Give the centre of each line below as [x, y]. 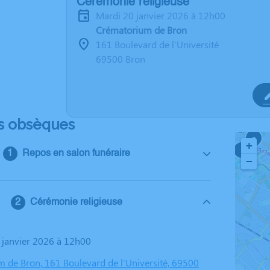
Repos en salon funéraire [76, 154]
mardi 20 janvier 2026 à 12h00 [165, 15]
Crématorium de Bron [141, 30]
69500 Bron [121, 59]
